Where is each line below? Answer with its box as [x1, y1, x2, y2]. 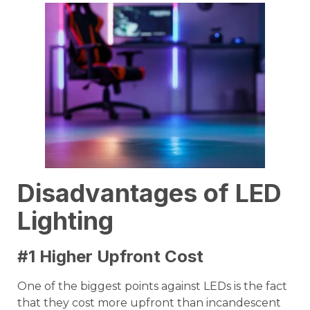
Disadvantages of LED [17, 177, 282, 208]
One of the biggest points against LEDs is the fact [17, 279, 287, 293]
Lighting [17, 205, 113, 236]
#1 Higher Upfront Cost [17, 246, 203, 266]
